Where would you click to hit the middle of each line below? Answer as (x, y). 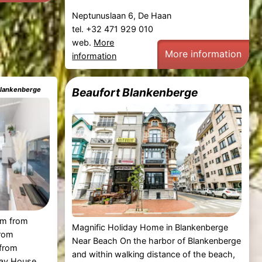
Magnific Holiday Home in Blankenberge (150, 227)
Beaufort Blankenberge (135, 92)
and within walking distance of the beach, (154, 254)
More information (204, 54)
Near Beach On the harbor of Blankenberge (157, 241)
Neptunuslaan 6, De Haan (122, 16)
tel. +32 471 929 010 (114, 29)
